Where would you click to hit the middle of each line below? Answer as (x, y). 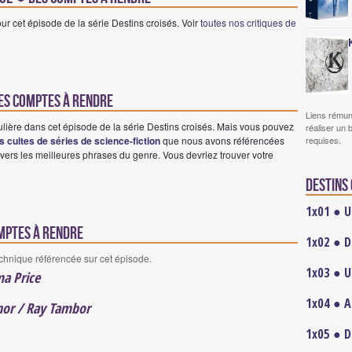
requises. (323, 140)
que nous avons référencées (222, 141)
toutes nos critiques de (248, 23)
